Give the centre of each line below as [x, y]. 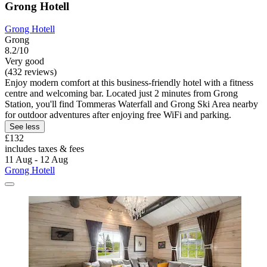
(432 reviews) [31, 72]
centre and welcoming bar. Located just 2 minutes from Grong [121, 94]
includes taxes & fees [44, 149]
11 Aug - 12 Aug [36, 160]
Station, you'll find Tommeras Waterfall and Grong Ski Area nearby [131, 104]
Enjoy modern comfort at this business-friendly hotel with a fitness [129, 83]
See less [25, 127]
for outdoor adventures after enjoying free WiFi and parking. [118, 115]
